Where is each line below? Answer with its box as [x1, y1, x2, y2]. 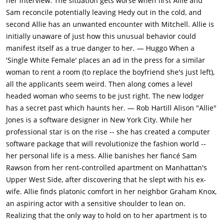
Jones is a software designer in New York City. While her [6, 115, 192, 125]
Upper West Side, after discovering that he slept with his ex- [6, 175, 206, 185]
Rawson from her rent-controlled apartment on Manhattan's [6, 163, 207, 173]
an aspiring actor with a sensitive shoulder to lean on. [6, 199, 186, 209]
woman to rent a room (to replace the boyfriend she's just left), [6, 67, 215, 77]
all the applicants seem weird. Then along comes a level [6, 79, 193, 89]
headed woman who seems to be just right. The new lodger [6, 91, 204, 101]
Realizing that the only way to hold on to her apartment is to [6, 211, 207, 221]
